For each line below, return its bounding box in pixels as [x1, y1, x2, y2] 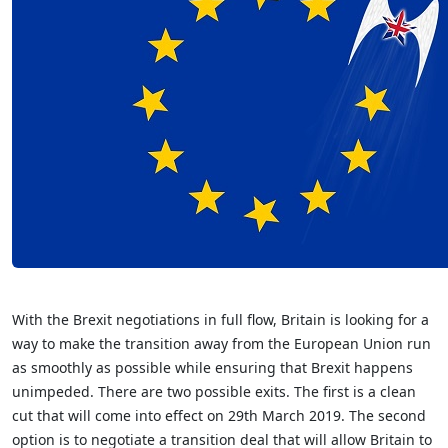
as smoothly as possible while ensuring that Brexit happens [12, 358, 413, 377]
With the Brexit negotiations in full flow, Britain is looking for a [12, 310, 429, 329]
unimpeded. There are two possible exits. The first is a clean [12, 382, 416, 401]
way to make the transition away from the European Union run [12, 334, 431, 353]
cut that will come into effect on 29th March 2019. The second [12, 406, 426, 425]
